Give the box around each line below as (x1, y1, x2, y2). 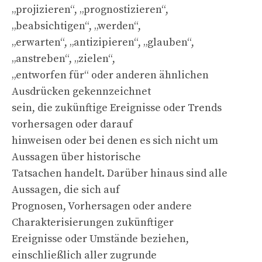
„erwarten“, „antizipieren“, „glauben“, (12, 35, 194, 49)
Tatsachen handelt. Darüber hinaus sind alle (12, 166, 227, 180)
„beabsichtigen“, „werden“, (12, 19, 141, 33)
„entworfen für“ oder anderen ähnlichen (12, 68, 209, 82)
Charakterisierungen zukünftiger (12, 215, 174, 229)
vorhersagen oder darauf (12, 117, 133, 131)
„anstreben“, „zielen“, (12, 51, 115, 65)
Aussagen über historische (12, 150, 141, 164)
